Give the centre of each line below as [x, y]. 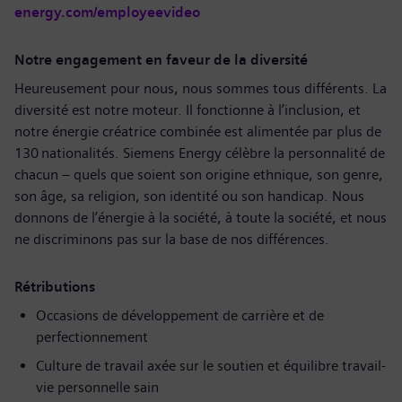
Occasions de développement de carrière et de [180, 315]
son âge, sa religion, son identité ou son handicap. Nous [189, 196]
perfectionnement [99, 337]
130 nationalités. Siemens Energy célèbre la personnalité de [200, 153]
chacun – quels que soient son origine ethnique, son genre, [199, 175]
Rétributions [55, 287]
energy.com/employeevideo [107, 12]
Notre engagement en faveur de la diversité [162, 60]
